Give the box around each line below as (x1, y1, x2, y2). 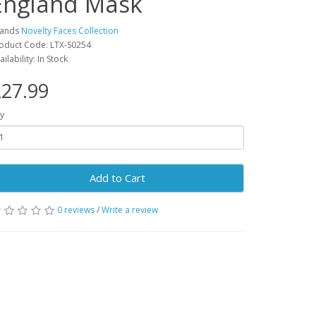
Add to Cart (89, 170, 145, 185)
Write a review (102, 203, 158, 216)
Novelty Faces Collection (21, 24, 119, 37)
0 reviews (57, 203, 95, 216)
